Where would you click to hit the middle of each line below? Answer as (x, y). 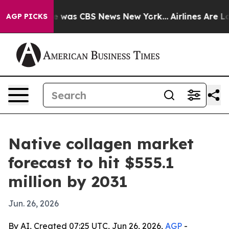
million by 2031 (68, 181)
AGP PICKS (27, 16)
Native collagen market (101, 144)
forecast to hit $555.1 (91, 163)
